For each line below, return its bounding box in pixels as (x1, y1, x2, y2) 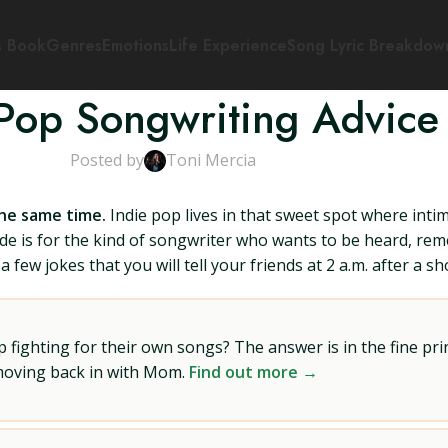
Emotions (101, 33, 169, 57)
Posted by (70, 149, 144, 171)
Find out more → (189, 361, 318, 383)
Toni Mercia (166, 149, 256, 171)
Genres (45, 33, 102, 57)
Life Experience (168, 33, 287, 57)
